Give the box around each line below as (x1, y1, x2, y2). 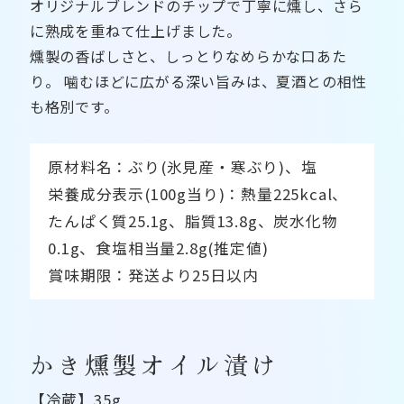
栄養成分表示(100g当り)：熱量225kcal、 (48, 183, 349, 206)
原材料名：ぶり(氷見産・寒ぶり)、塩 (48, 156, 317, 179)
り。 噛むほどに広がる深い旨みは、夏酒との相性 (29, 70, 368, 93)
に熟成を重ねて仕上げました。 (29, 20, 243, 42)
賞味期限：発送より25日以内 (48, 264, 259, 287)
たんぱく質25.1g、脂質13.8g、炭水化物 (48, 210, 338, 233)
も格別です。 (29, 96, 119, 118)
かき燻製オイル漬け (29, 347, 280, 382)
